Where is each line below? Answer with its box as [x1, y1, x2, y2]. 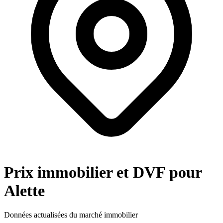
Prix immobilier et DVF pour [4, 163, 202, 181]
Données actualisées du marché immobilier [4, 210, 138, 219]
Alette [4, 181, 45, 200]
